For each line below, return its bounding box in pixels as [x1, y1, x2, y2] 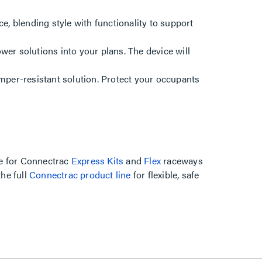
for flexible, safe [130, 168, 199, 182]
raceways [161, 154, 203, 168]
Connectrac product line [29, 168, 131, 182]
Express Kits [71, 154, 124, 168]
